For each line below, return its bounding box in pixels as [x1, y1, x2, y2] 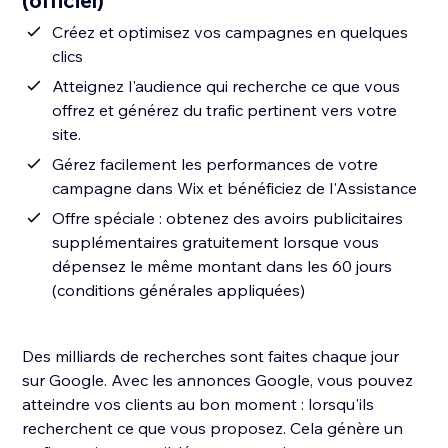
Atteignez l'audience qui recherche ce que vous [52, 76, 401, 97]
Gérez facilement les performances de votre [52, 154, 379, 175]
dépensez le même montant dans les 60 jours [52, 256, 393, 277]
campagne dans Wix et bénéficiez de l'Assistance [52, 178, 418, 199]
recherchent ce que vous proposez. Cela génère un [22, 418, 404, 439]
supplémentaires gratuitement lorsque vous [52, 232, 380, 253]
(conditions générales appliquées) [52, 280, 306, 301]
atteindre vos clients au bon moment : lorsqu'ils [22, 394, 375, 415]
